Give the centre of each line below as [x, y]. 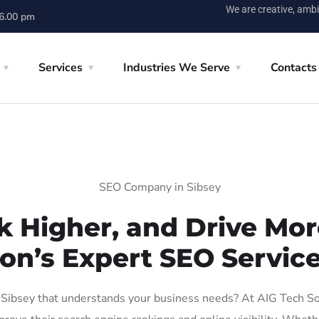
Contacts [294, 68]
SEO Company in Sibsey [159, 187]
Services [61, 68]
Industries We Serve [177, 68]
